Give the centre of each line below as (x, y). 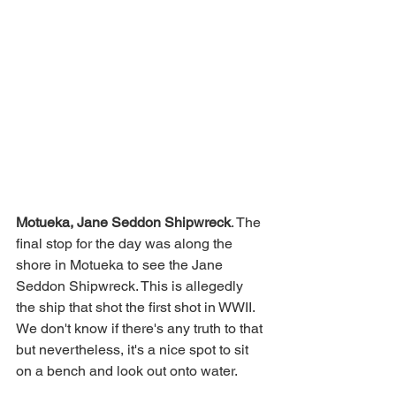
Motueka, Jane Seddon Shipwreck (123, 223)
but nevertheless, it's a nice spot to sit (134, 350)
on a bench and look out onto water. (128, 371)
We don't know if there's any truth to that (141, 329)
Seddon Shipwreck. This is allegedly (131, 286)
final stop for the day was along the (126, 244)
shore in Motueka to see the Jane (121, 265)
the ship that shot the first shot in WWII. (137, 308)
